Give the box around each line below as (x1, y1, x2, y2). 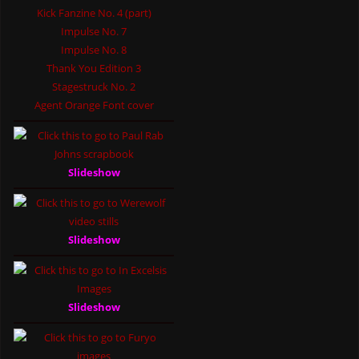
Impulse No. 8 (61, 42, 127, 58)
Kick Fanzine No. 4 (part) (36, 6, 151, 21)
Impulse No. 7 (61, 24, 127, 39)
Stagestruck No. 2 (52, 79, 136, 95)
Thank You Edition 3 (46, 61, 142, 76)
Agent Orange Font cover (34, 98, 154, 113)
